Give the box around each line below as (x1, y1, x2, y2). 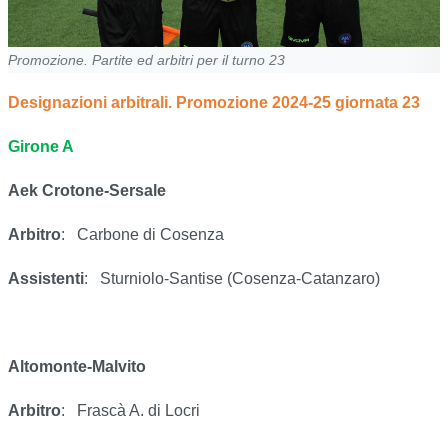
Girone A (8, 138, 74, 156)
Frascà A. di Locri (77, 402, 200, 420)
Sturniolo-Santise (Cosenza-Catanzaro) (100, 270, 380, 288)
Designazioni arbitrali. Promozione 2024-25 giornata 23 (8, 94, 420, 112)
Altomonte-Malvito (8, 358, 146, 376)
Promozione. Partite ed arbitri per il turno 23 (8, 52, 285, 69)
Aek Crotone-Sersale (8, 182, 166, 200)
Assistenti (8, 270, 84, 288)
